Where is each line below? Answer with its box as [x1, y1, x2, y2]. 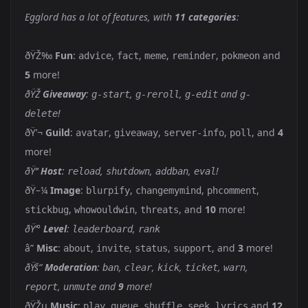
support [173, 243, 212, 254]
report [25, 281, 58, 292]
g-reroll [135, 89, 179, 100]
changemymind [135, 185, 201, 196]
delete [25, 108, 58, 119]
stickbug [25, 204, 69, 215]
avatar [76, 127, 109, 138]
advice [78, 50, 111, 61]
